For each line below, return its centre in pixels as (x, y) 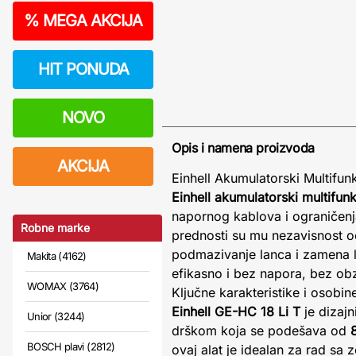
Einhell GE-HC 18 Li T (236, 311)
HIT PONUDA (83, 69)
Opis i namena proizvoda (243, 148)
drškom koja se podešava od (261, 331)
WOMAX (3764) (63, 286)
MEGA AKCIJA (91, 21)
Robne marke (55, 228)
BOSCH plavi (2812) (71, 346)
